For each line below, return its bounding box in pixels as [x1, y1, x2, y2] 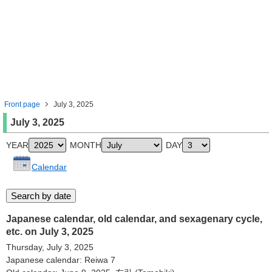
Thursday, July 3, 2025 [6, 242, 93, 252]
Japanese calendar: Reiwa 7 [6, 255, 115, 265]
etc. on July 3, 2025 [6, 226, 93, 237]
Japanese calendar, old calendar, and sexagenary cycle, [6, 214, 262, 224]
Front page [4, 100, 40, 109]
